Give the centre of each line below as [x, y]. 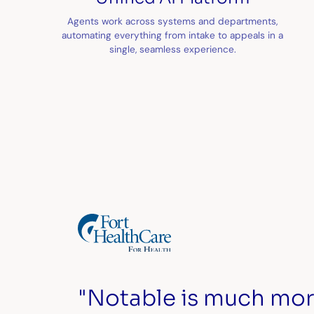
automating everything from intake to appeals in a [173, 35]
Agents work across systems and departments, [173, 21]
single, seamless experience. [172, 49]
